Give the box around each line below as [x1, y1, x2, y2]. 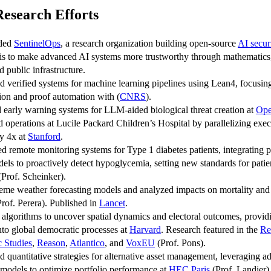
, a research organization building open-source [60, 38, 238, 49]
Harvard [129, 224, 161, 235]
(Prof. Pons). [155, 238, 206, 249]
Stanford [28, 131, 60, 142]
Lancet [99, 198, 125, 209]
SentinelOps [14, 38, 60, 49]
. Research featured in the [161, 224, 260, 235]
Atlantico [70, 238, 105, 249]
